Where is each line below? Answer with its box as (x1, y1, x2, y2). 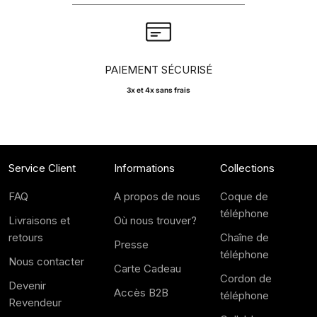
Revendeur (8, 295, 62, 309)
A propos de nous (114, 189, 201, 203)
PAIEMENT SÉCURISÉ (105, 62, 212, 76)
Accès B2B (114, 285, 169, 299)
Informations (114, 161, 175, 175)
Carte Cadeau (114, 261, 182, 275)
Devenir (8, 278, 46, 292)
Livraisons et (8, 213, 70, 227)
